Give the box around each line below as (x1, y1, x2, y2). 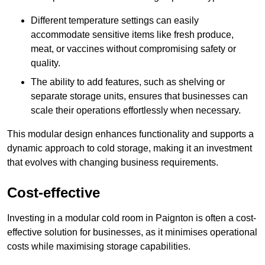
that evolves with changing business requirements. (7, 157, 218, 168)
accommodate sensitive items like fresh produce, (31, 30, 234, 40)
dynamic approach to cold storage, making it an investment (7, 143, 252, 154)
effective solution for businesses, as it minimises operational (7, 227, 257, 238)
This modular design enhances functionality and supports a (7, 129, 254, 140)
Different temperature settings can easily (31, 15, 199, 26)
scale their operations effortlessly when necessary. (31, 105, 241, 116)
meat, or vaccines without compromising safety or (31, 44, 236, 54)
